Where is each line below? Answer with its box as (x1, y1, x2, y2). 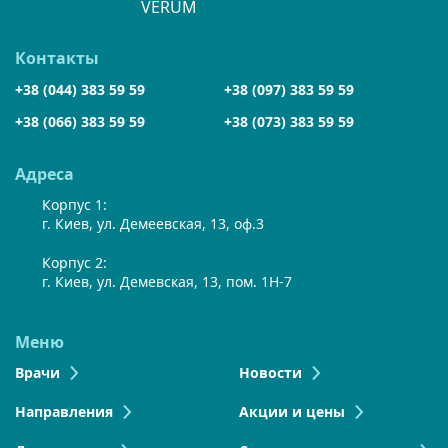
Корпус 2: (42, 253, 107, 273)
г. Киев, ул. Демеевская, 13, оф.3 (42, 214, 264, 234)
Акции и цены (239, 402, 345, 422)
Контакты (15, 47, 99, 70)
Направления (15, 402, 113, 422)
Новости (239, 363, 302, 383)
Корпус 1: (42, 195, 107, 215)
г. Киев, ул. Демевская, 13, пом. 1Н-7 (42, 272, 292, 292)
